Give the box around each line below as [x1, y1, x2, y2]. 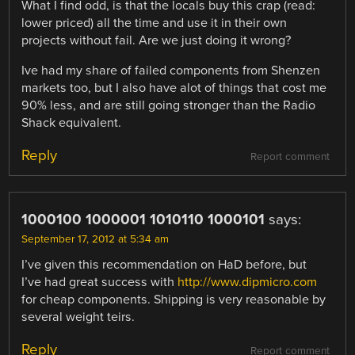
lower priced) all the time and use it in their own [21, 14, 288, 31]
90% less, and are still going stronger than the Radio [21, 97, 316, 113]
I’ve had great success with [21, 273, 178, 290]
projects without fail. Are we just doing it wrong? [21, 32, 292, 48]
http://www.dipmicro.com [177, 273, 318, 290]
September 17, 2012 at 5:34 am [21, 232, 170, 246]
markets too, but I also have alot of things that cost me [21, 79, 327, 96]
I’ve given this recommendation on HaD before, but [21, 256, 307, 273]
